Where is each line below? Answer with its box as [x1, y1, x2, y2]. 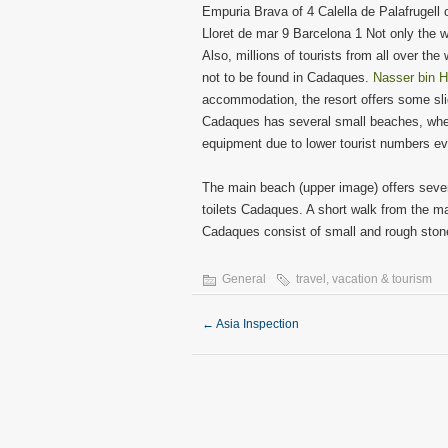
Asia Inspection [214, 317, 299, 331]
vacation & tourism [332, 272, 432, 286]
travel [296, 272, 326, 286]
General [222, 272, 266, 286]
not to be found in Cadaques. [202, 70, 373, 85]
